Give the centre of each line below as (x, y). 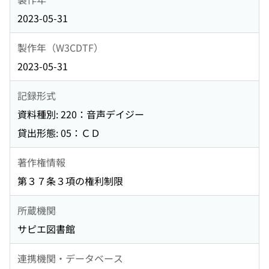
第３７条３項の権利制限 (70, 181)
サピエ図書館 (46, 229)
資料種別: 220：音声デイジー (81, 114)
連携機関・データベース (70, 258)
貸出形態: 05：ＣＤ (59, 133)
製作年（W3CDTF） (60, 47)
